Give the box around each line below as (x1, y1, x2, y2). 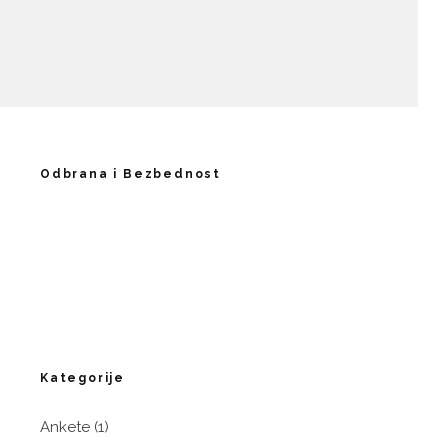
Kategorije (40, 371, 125, 385)
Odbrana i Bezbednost (40, 167, 221, 181)
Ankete (40, 418, 90, 436)
